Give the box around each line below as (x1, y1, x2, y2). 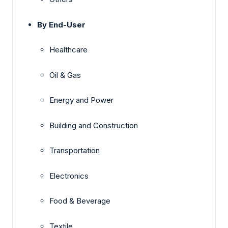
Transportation (49, 146, 100, 156)
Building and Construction (49, 120, 138, 130)
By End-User (37, 19, 85, 30)
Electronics (49, 170, 89, 181)
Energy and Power (49, 95, 113, 105)
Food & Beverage (49, 196, 110, 206)
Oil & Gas (49, 70, 81, 80)
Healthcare (49, 45, 88, 55)
